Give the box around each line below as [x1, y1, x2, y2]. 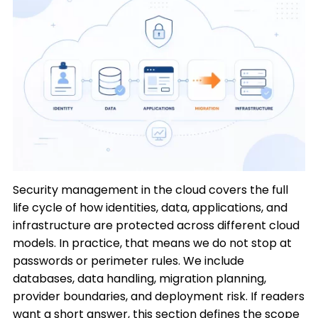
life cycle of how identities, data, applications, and [13, 199, 288, 216]
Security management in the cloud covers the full [13, 182, 289, 198]
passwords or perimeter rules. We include [13, 253, 245, 269]
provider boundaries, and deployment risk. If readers [13, 288, 305, 305]
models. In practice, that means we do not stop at [13, 235, 292, 251]
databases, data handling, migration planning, [13, 270, 267, 287]
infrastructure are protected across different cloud [13, 217, 300, 234]
